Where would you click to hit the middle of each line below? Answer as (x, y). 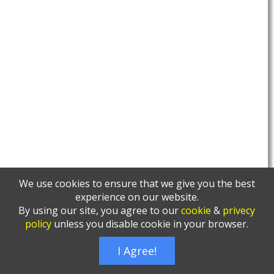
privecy (239, 210)
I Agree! (137, 251)
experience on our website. (137, 197)
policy (39, 224)
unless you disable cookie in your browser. (150, 224)
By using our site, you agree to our (100, 210)
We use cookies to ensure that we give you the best (137, 183)
